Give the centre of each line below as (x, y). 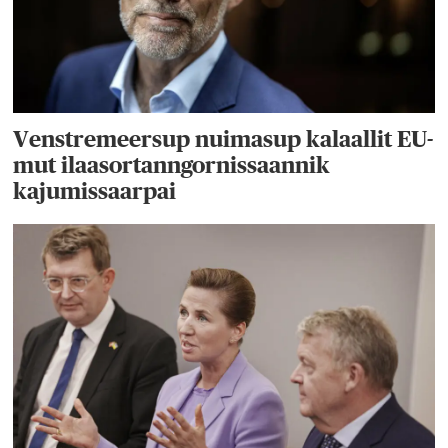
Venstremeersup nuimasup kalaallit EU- (223, 138)
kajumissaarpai (95, 190)
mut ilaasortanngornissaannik (172, 164)
